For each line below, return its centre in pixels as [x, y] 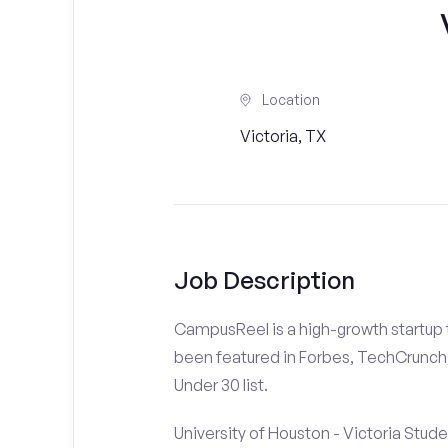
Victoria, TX [282, 136]
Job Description [264, 280]
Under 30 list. [220, 385]
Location [290, 99]
